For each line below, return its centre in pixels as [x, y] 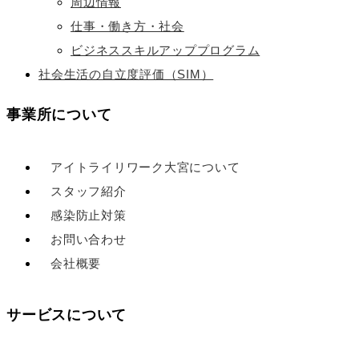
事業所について [59, 114]
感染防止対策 [89, 215]
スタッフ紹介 [89, 191]
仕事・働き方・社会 [127, 26]
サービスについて [67, 315]
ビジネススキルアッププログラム [165, 50]
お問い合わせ [89, 239]
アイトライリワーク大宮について [145, 167]
